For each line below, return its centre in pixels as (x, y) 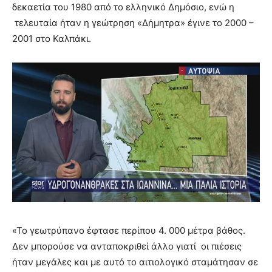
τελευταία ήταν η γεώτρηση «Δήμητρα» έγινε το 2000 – (133, 23)
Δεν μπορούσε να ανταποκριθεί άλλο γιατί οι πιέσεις (127, 246)
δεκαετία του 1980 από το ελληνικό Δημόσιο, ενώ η (123, 7)
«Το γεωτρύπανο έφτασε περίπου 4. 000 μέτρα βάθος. (129, 230)
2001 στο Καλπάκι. (52, 39)
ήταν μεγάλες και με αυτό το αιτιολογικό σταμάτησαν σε (135, 262)
